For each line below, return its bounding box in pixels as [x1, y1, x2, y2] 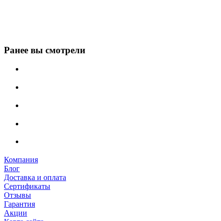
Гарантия [4, 199, 35, 208]
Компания [4, 155, 38, 164]
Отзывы [4, 190, 31, 199]
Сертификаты [4, 182, 50, 190]
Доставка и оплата [4, 173, 66, 182]
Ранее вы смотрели [4, 44, 85, 55]
